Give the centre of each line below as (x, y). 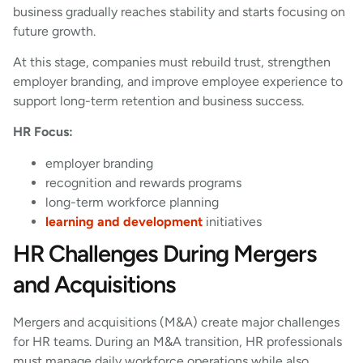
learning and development (124, 221)
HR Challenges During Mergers (165, 253)
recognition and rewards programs (145, 182)
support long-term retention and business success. (158, 101)
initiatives (232, 221)
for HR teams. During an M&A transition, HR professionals (177, 341)
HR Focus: (43, 132)
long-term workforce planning (134, 202)
